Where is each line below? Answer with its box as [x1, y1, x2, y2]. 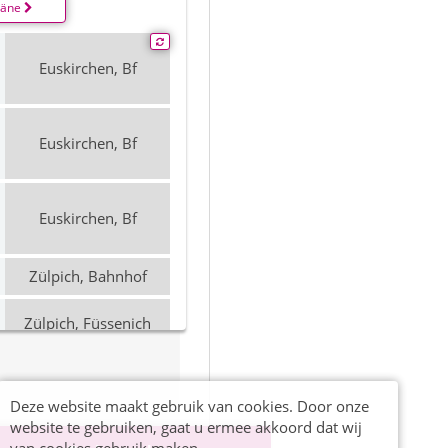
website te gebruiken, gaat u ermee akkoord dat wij [10, 417, 362, 437]
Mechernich [47, 382, 128, 402]
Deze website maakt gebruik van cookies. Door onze [10, 396, 369, 416]
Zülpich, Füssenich [24, 313, 151, 333]
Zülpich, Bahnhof [28, 266, 147, 286]
